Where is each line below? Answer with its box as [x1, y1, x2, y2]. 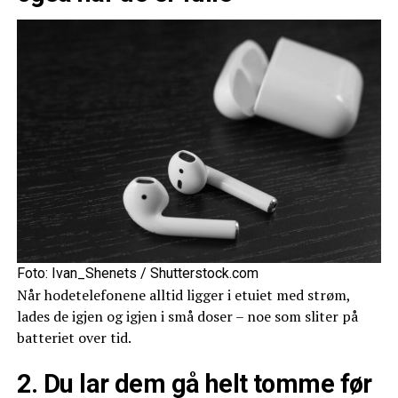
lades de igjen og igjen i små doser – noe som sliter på [16, 306, 358, 326]
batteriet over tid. [16, 327, 131, 347]
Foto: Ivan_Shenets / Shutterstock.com [16, 264, 259, 282]
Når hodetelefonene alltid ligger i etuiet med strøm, [16, 284, 350, 305]
